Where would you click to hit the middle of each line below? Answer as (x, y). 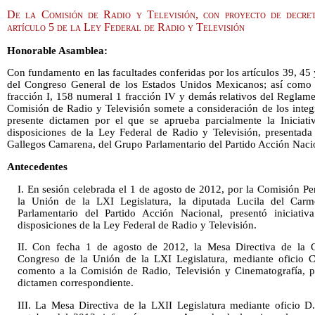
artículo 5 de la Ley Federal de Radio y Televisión (126, 27)
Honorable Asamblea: (57, 50)
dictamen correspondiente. (75, 283)
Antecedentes (37, 166)
